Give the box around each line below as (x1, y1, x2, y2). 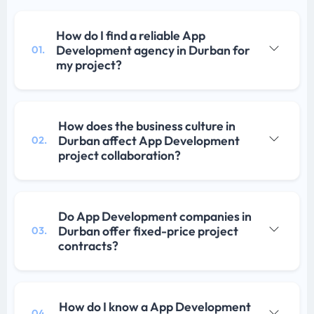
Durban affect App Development (58, 132, 240, 149)
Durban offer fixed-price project (58, 222, 238, 239)
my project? (56, 56, 122, 73)
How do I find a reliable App (56, 27, 205, 43)
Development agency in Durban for (56, 41, 250, 58)
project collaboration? (58, 146, 181, 163)
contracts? (58, 237, 118, 254)
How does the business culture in (58, 117, 235, 134)
